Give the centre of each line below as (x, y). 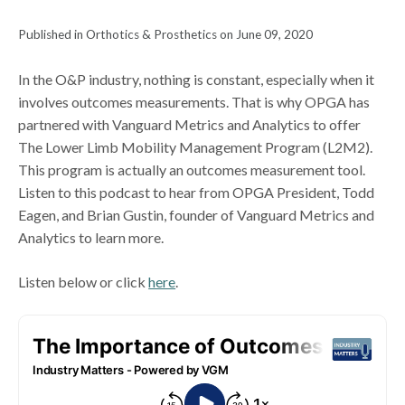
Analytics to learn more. (93, 237)
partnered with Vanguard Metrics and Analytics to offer (190, 124)
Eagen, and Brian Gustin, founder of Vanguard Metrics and (197, 214)
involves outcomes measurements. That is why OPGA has (194, 101)
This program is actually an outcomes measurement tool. (192, 169)
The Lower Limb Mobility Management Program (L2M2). (196, 146)
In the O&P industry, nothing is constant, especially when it (197, 79)
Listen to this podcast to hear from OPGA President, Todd (197, 192)
